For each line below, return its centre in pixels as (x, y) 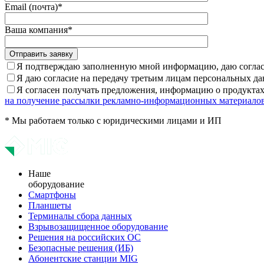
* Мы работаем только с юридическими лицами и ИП (113, 120)
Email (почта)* (34, 6)
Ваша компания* (39, 29)
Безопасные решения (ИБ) (81, 247)
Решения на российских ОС (85, 237)
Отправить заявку (41, 54)
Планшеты (50, 205)
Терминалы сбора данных (80, 216)
